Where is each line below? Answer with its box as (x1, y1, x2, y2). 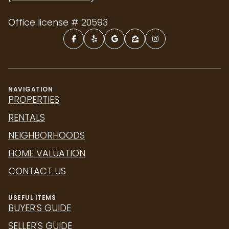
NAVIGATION (8, 85, 53, 94)
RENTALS (8, 111, 45, 124)
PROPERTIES (8, 93, 59, 106)
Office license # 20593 (8, 16, 108, 29)
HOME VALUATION (8, 147, 85, 160)
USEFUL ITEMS (8, 193, 56, 202)
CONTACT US (8, 165, 66, 178)
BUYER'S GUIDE (8, 201, 71, 215)
